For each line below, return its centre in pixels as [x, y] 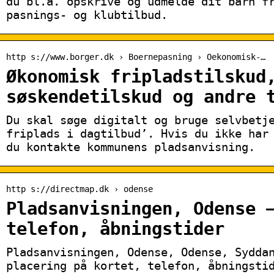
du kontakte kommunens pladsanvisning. [131, 146]
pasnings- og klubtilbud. [87, 14]
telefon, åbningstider [115, 229]
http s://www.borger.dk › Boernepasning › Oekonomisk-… [136, 57]
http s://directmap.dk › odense [80, 189]
